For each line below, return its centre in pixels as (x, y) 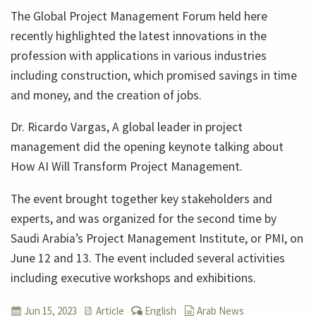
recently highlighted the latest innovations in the (139, 36)
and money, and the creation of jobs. (106, 95)
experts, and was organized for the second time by (144, 218)
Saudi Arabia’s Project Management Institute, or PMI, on (157, 238)
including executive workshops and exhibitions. (133, 278)
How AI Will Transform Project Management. (127, 167)
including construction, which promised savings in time (154, 75)
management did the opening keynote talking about (147, 147)
